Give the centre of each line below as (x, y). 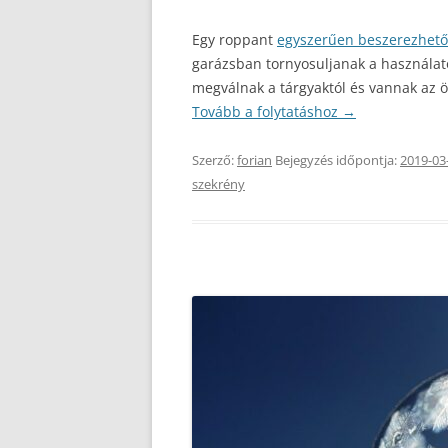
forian (254, 160)
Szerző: (214, 160)
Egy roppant (234, 39)
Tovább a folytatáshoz (267, 111)
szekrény (218, 184)
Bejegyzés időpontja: (336, 160)
